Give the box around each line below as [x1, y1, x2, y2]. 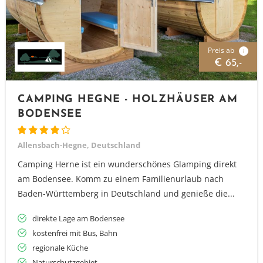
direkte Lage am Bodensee [32, 213, 124, 224]
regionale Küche [32, 242, 88, 253]
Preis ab [208, 45, 236, 55]
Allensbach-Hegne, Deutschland [18, 140, 140, 150]
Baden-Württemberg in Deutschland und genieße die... [18, 188, 235, 199]
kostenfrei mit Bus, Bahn [32, 228, 117, 238]
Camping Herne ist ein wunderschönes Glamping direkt [18, 159, 237, 170]
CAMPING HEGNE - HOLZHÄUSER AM [18, 94, 238, 105]
